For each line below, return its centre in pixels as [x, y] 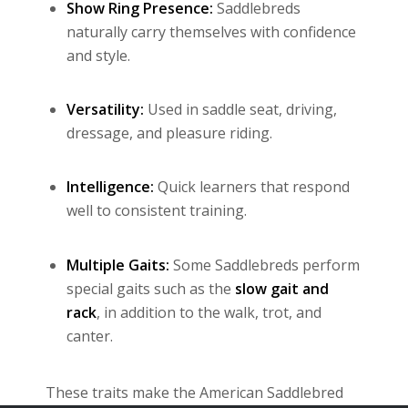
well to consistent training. [157, 211]
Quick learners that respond [252, 187]
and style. [98, 55]
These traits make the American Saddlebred [194, 393]
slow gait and [282, 288]
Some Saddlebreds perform [265, 265]
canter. [90, 336]
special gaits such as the [151, 288]
